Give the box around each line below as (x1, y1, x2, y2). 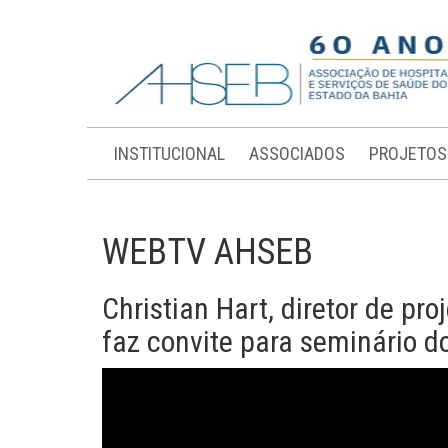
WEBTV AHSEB (102, 231, 313, 273)
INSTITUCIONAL (114, 143, 225, 164)
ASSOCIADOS (249, 143, 345, 164)
